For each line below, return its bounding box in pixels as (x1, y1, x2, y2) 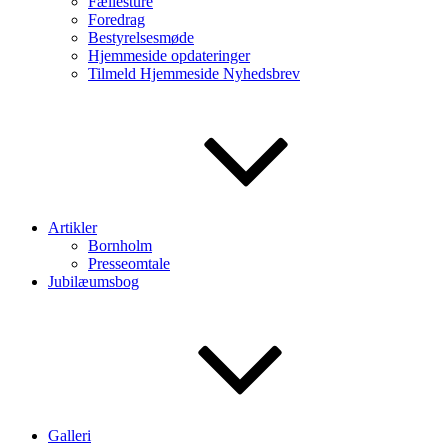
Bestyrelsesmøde (88, 29, 194, 46)
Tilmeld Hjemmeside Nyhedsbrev (88, 65, 300, 82)
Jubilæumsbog (48, 273, 139, 290)
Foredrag (88, 11, 145, 28)
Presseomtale (88, 255, 170, 272)
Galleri (48, 427, 91, 444)
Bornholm (88, 237, 152, 254)
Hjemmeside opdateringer (88, 47, 250, 64)
